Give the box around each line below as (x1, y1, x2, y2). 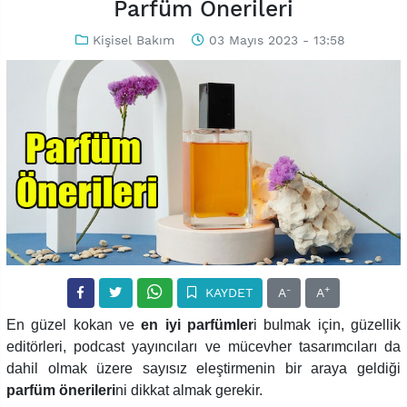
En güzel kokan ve (6, 317, 142, 333)
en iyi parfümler (141, 317, 254, 333)
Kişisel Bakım (92, 33, 174, 48)
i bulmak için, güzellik (253, 317, 402, 333)
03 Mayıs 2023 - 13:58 (203, 33, 345, 48)
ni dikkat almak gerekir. (115, 382, 263, 399)
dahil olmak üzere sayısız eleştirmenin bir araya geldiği (6, 361, 401, 377)
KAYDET (200, 285, 253, 301)
